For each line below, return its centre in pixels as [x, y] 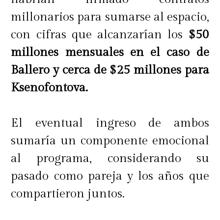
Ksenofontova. [50, 87]
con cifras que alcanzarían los [100, 34]
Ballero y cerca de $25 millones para [110, 70]
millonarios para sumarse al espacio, [110, 17]
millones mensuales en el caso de [110, 52]
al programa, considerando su [110, 158]
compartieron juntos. [68, 193]
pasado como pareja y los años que [110, 176]
